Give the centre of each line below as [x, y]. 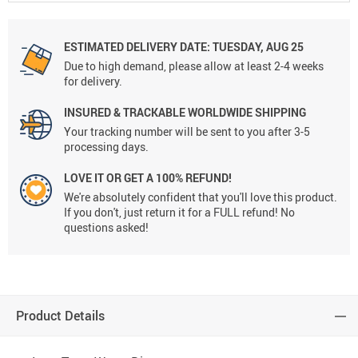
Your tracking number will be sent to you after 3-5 [187, 132]
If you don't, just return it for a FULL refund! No [179, 213]
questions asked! [106, 228]
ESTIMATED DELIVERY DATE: [137, 47]
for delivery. [93, 82]
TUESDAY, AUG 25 [257, 47]
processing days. [106, 147]
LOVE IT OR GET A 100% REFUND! [148, 178]
